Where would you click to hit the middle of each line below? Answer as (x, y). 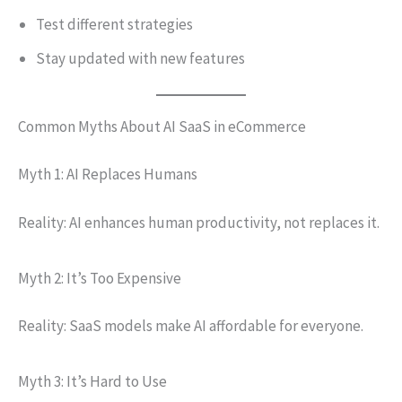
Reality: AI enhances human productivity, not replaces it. (199, 222)
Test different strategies (114, 24)
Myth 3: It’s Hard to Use (92, 381)
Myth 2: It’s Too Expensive (100, 278)
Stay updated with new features (140, 58)
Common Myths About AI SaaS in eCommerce (162, 126)
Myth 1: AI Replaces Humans (108, 174)
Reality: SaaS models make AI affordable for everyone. (191, 326)
